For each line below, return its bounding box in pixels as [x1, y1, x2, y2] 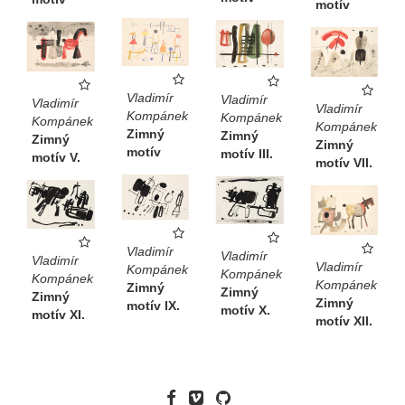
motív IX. [126, 298, 180, 314]
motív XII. [315, 313, 372, 328]
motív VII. [315, 155, 372, 170]
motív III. [221, 146, 273, 161]
